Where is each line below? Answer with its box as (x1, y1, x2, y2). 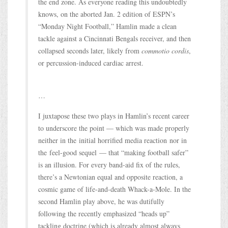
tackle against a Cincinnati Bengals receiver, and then (38, 33, 191, 43)
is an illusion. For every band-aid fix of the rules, (38, 159, 180, 169)
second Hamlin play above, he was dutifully (38, 196, 164, 206)
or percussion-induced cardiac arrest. (38, 58, 144, 68)
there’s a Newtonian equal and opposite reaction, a (38, 172, 183, 182)
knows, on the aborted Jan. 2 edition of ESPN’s (38, 9, 175, 19)
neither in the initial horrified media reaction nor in (38, 135, 187, 145)
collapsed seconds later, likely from (38, 45, 141, 55)
